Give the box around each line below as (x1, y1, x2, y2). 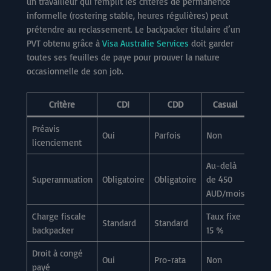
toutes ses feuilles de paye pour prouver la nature (27, 51, 220, 63)
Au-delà (206, 159, 237, 171)
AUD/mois (206, 187, 245, 199)
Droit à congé (31, 247, 83, 259)
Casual (213, 98, 238, 110)
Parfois (154, 129, 181, 141)
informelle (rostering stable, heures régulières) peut (27, 9, 228, 21)
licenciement (31, 136, 82, 148)
